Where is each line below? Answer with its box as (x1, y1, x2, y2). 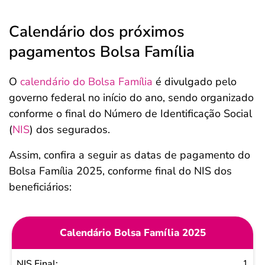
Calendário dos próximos (9, 21, 185, 42)
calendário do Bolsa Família (20, 75, 153, 89)
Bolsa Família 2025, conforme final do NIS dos (9, 164, 232, 178)
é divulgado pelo (153, 75, 237, 89)
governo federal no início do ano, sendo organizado (9, 91, 254, 105)
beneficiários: (9, 180, 72, 194)
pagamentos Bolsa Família (9, 41, 195, 62)
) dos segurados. (30, 122, 110, 137)
